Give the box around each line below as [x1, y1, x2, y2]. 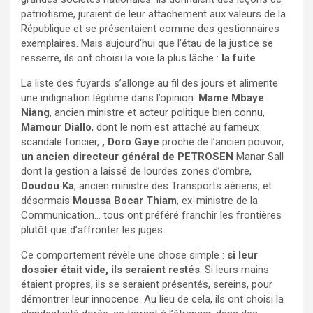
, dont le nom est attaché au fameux [92, 120, 259, 133]
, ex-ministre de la [177, 194, 258, 207]
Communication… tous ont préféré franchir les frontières [21, 208, 282, 221]
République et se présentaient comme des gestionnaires [21, 22, 279, 35]
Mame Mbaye [198, 91, 264, 104]
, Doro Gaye [102, 135, 159, 148]
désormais [21, 194, 73, 207]
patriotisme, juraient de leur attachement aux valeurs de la [21, 7, 286, 20]
